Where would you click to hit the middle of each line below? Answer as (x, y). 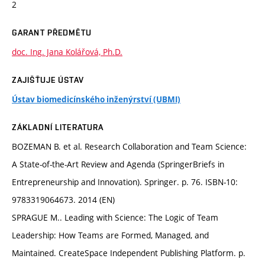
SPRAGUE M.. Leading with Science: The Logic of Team (115, 218)
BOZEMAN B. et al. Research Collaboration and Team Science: (129, 147)
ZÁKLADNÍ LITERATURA (58, 127)
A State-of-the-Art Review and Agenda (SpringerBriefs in (118, 164)
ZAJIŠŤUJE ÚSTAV (48, 80)
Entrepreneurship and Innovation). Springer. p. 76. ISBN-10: (125, 182)
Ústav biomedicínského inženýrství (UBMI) (96, 100)
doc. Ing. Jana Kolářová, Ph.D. (67, 52)
